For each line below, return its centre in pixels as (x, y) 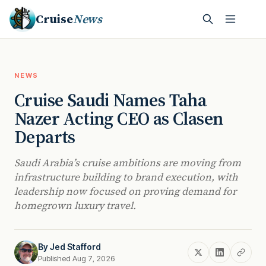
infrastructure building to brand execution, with (126, 177)
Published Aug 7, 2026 (77, 258)
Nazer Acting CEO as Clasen (119, 118)
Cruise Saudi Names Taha (110, 100)
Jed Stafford (75, 247)
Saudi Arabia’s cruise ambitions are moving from (128, 163)
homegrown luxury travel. (75, 205)
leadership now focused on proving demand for (125, 191)
